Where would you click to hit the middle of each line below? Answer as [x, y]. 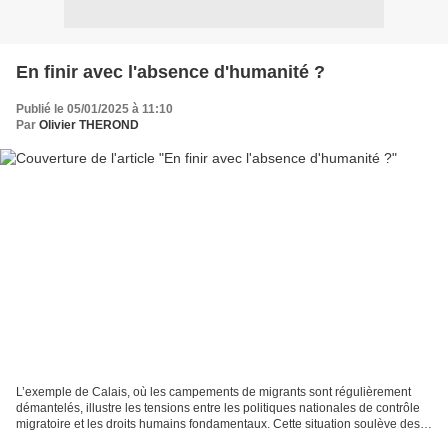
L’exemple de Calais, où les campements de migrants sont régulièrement [213, 392]
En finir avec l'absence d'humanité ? [170, 71]
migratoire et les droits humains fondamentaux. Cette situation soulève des [218, 424]
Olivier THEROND [89, 124]
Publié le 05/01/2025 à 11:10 [94, 108]
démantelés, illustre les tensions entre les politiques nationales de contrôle [218, 408]
